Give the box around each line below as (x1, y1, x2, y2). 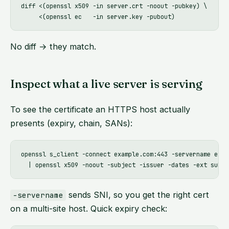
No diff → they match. (10, 41, 96, 52)
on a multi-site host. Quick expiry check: (10, 203, 167, 214)
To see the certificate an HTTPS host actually (10, 104, 190, 115)
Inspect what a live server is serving (10, 77, 202, 91)
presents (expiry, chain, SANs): (10, 118, 132, 129)
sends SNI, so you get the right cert (66, 190, 210, 200)
